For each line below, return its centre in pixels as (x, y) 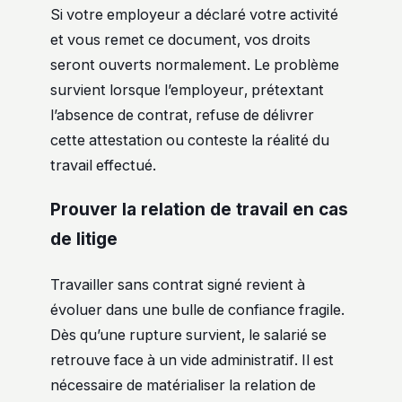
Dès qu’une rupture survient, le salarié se (188, 334)
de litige (84, 239)
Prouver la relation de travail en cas (199, 209)
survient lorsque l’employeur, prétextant (187, 89)
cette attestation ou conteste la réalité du (190, 140)
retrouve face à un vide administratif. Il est (192, 359)
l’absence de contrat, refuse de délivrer (182, 114)
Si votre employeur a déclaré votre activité (194, 14)
